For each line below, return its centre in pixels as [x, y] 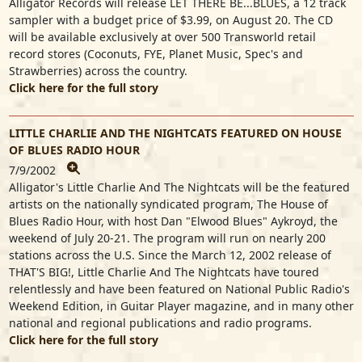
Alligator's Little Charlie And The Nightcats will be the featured [179, 187]
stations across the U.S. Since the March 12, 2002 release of [170, 255]
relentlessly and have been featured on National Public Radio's [179, 289]
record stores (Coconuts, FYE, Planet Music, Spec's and [156, 54]
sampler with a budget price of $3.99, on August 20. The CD [170, 20]
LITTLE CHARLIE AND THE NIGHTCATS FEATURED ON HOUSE [175, 133]
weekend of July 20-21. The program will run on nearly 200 [167, 238]
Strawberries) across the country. [98, 71]
